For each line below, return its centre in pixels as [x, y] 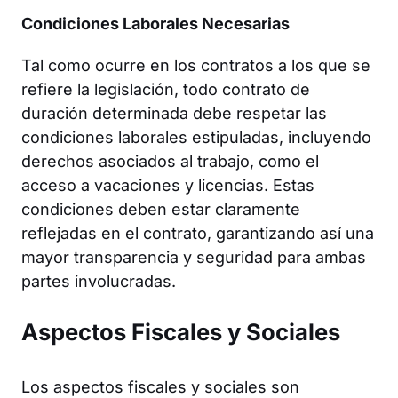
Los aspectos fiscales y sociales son [160, 386]
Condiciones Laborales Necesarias [155, 23]
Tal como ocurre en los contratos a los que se [196, 65]
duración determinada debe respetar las [174, 113]
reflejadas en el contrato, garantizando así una [198, 233]
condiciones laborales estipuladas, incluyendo [196, 137]
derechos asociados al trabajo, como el [170, 161]
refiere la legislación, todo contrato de [166, 89]
